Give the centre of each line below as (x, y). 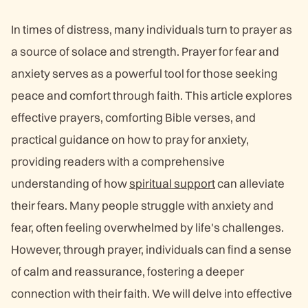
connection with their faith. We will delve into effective (152, 293)
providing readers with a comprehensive (118, 161)
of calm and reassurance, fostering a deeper (128, 271)
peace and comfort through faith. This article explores (152, 95)
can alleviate (250, 183)
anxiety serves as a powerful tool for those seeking (144, 73)
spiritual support (172, 183)
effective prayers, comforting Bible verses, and (133, 117)
